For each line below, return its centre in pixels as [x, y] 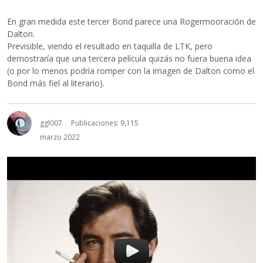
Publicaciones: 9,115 [105, 123]
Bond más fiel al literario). [56, 83]
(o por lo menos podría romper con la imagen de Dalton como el [131, 70]
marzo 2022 [60, 137]
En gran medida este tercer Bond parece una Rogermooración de [131, 21]
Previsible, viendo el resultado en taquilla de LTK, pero [110, 46]
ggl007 [51, 123]
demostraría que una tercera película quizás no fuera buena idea [129, 58]
